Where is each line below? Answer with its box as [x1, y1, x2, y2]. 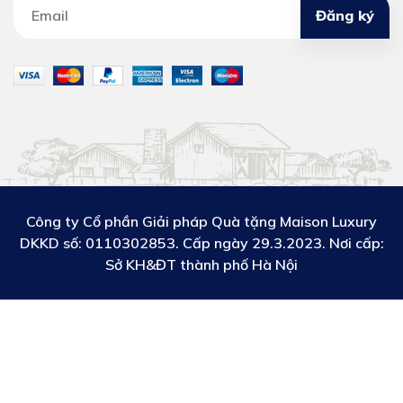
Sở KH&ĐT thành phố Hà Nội [105, 255, 298, 274]
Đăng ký [316, 5, 374, 24]
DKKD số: [19, 234, 85, 253]
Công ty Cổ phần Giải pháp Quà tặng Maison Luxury [26, 212, 377, 231]
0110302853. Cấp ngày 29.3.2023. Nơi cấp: [85, 234, 384, 253]
